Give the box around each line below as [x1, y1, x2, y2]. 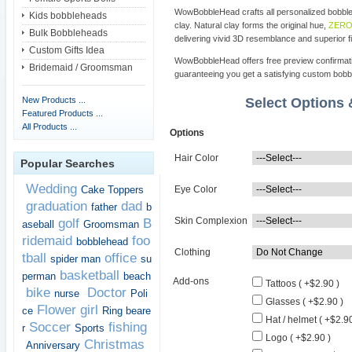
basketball [59, 268, 119, 283]
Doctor [82, 285, 126, 300]
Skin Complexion [174, 215, 248, 227]
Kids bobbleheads [28, 9, 107, 21]
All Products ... [21, 121, 77, 131]
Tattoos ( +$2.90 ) [265, 278, 339, 290]
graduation [25, 199, 87, 214]
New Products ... [21, 94, 86, 104]
